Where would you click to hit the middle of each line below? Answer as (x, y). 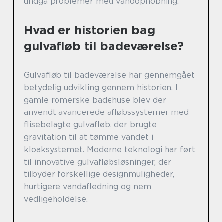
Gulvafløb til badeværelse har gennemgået (109, 75)
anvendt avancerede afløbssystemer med (106, 112)
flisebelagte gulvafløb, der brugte (90, 125)
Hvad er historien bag (89, 30)
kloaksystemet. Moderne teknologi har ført (110, 150)
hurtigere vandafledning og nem (87, 187)
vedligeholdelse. (56, 199)
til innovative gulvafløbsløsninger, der (98, 162)
